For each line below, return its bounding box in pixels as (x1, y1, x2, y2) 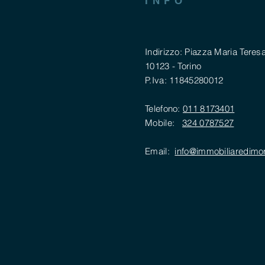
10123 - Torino (145, 60, 202, 72)
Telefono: (145, 103, 183, 114)
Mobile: (145, 117, 182, 128)
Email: (145, 146, 175, 157)
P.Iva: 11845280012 (145, 75, 224, 86)
